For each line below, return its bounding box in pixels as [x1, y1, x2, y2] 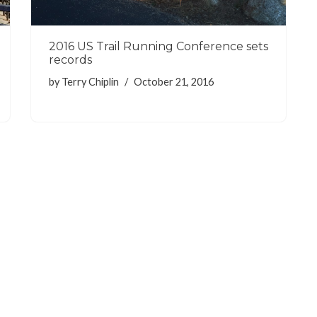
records [49, 53, 92, 67]
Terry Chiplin [62, 76, 119, 88]
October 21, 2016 [134, 76, 214, 88]
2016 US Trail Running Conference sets [49, 40, 268, 54]
